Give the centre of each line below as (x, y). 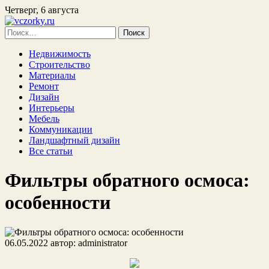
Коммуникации (61, 129)
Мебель (44, 119)
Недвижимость (60, 54)
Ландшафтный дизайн (74, 140)
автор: (63, 243)
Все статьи (51, 151)
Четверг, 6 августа (42, 10)
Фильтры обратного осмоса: (127, 180)
